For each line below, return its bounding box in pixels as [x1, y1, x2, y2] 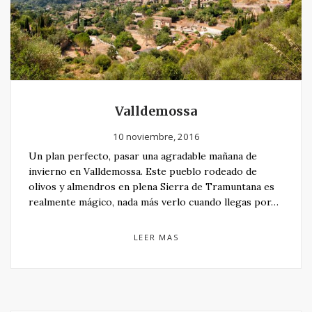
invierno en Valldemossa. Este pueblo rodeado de [29, 165, 257, 178]
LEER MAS [133, 232, 179, 243]
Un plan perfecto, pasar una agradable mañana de [29, 150, 257, 163]
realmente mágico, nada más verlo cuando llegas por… [29, 196, 279, 209]
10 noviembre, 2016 [112, 130, 200, 143]
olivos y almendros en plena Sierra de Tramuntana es [29, 180, 274, 194]
